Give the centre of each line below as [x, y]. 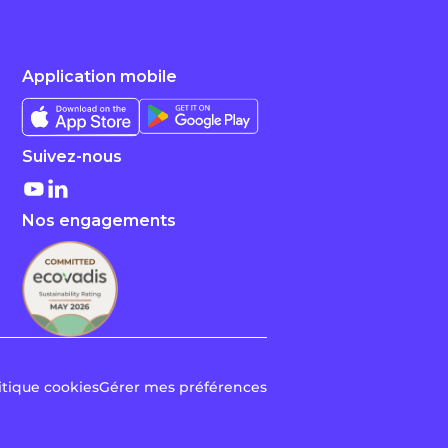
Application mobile [99, 76]
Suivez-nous [71, 156]
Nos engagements [98, 220]
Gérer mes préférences [183, 386]
